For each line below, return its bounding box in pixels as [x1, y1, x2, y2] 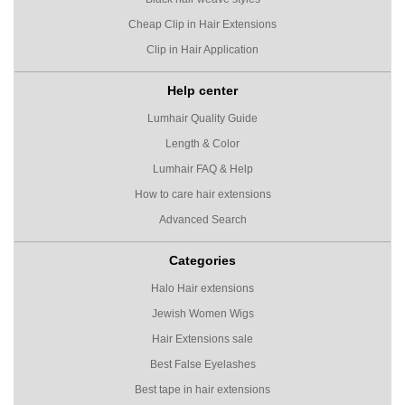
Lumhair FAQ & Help [152, 162, 253, 175]
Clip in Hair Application [146, 42, 259, 56]
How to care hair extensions [134, 187, 271, 201]
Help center [167, 82, 238, 98]
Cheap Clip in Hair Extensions [128, 17, 277, 31]
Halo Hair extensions [151, 281, 254, 295]
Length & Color [165, 137, 240, 150]
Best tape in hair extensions [135, 382, 270, 396]
